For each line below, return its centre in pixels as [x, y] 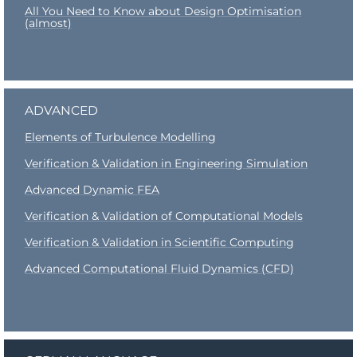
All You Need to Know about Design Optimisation [163, 11]
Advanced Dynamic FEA [92, 189]
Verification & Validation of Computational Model [161, 216]
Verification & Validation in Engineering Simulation [166, 163]
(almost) [48, 23]
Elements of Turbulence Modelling [120, 137]
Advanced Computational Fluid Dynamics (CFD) [159, 268]
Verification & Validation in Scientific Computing [159, 242]
